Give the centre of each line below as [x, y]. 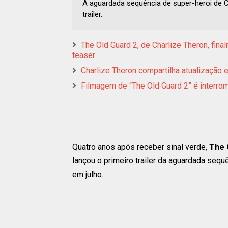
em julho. [88, 175]
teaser [84, 55]
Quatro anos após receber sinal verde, [141, 147]
